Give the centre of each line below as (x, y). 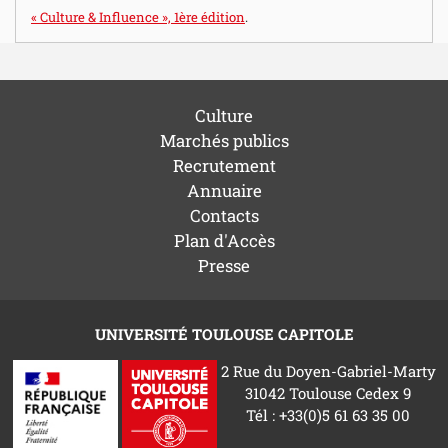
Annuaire (224, 190)
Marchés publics (224, 140)
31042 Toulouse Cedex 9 (328, 392)
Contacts (224, 215)
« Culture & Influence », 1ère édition (138, 16)
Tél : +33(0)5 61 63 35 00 (328, 414)
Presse (224, 265)
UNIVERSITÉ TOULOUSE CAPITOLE (224, 333)
